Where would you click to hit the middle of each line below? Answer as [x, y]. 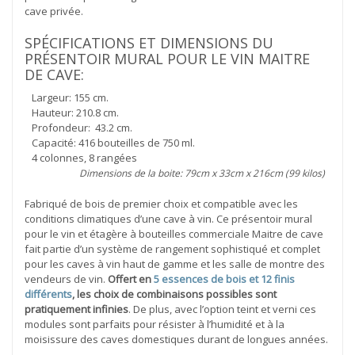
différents [48, 294]
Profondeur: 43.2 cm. [78, 127]
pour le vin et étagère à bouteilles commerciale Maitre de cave [174, 233]
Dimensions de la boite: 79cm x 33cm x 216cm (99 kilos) [202, 173]
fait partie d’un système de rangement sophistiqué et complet [172, 248]
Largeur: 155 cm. [67, 97]
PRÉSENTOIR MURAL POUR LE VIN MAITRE [167, 58]
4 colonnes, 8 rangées [81, 157]
